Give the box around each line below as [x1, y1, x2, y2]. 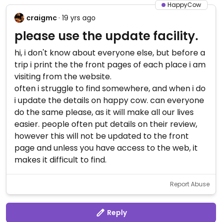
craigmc [26, 13, 57, 23]
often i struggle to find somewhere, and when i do [14, 83, 206, 94]
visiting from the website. [14, 71, 111, 82]
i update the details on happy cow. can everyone [14, 95, 204, 106]
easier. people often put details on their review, [14, 118, 197, 130]
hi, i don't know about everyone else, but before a [14, 47, 205, 58]
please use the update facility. [14, 28, 198, 44]
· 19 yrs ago [58, 13, 96, 23]
